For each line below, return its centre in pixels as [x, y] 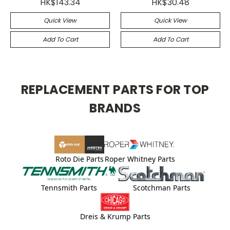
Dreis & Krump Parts [115, 216]
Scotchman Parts [162, 187]
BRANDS [115, 108]
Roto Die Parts [79, 159]
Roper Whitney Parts [140, 159]
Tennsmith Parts [69, 187]
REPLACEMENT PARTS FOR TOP [115, 89]
